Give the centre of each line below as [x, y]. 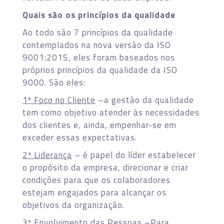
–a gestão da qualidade [145, 100]
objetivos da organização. [73, 205]
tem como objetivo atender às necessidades [111, 112]
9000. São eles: [54, 82]
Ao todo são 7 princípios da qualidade [98, 32]
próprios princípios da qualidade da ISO [100, 70]
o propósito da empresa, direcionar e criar [105, 167]
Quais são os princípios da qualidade [99, 15]
